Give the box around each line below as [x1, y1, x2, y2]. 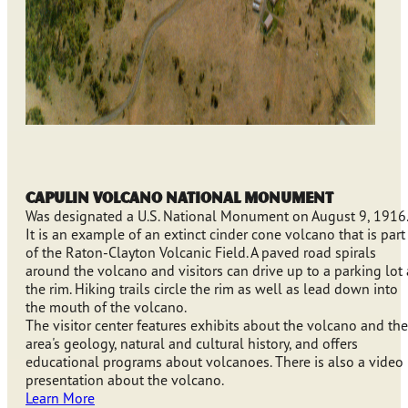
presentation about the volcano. [25, 371, 224, 390]
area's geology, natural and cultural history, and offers [25, 334, 358, 353]
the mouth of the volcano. [25, 298, 187, 317]
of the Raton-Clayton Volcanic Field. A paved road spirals [25, 243, 376, 262]
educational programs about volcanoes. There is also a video [25, 352, 403, 372]
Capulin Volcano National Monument [25, 187, 333, 208]
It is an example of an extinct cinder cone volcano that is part [25, 225, 405, 244]
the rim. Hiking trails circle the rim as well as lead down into [25, 280, 398, 299]
